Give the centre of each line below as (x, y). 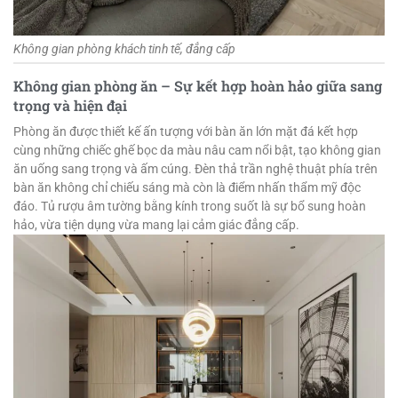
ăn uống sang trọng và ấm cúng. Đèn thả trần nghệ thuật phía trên (195, 169)
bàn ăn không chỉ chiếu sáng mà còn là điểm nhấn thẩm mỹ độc (187, 188)
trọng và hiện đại (70, 105)
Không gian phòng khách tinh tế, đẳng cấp (124, 48)
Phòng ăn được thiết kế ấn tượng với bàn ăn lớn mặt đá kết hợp (186, 132)
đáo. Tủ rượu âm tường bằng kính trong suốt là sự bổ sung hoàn (190, 207)
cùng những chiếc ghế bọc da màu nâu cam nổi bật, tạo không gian (197, 151)
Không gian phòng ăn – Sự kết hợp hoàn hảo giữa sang (198, 85)
